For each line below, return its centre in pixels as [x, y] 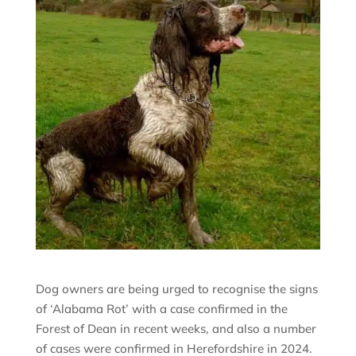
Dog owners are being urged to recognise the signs [176, 288]
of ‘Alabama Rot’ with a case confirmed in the [161, 308]
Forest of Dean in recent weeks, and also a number [176, 328]
